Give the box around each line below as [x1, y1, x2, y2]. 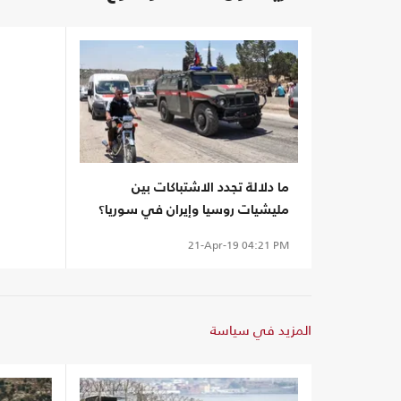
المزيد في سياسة [210, 320, 311, 341]
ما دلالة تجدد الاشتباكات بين [132, 181, 289, 195]
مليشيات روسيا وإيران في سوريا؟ [98, 203, 289, 218]
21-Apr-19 [188, 236, 239, 255]
